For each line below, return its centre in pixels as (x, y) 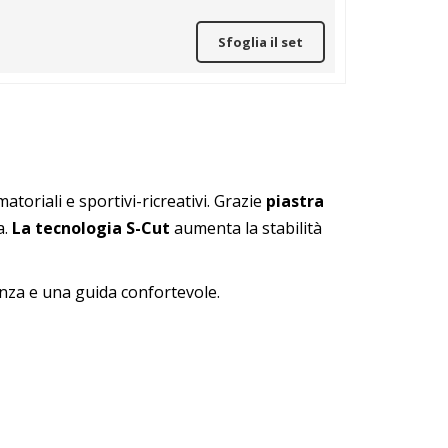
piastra (295, 201)
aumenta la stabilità (246, 228)
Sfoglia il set (260, 42)
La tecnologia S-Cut (91, 228)
